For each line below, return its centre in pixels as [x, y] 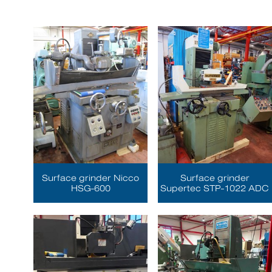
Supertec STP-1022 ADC [215, 188]
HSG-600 [90, 188]
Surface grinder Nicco [91, 178]
